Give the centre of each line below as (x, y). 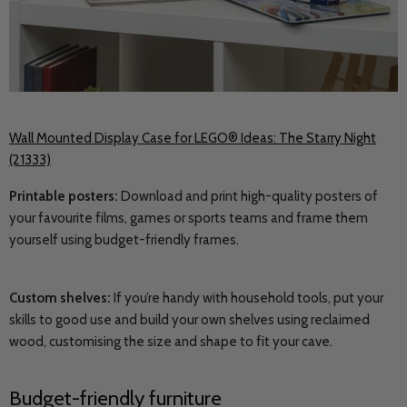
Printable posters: (64, 196)
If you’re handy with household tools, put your (247, 298)
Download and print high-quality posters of (248, 196)
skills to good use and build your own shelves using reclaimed (189, 320)
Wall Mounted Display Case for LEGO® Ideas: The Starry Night (193, 138)
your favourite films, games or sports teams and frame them (189, 218)
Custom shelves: (60, 298)
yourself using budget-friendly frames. (125, 240)
